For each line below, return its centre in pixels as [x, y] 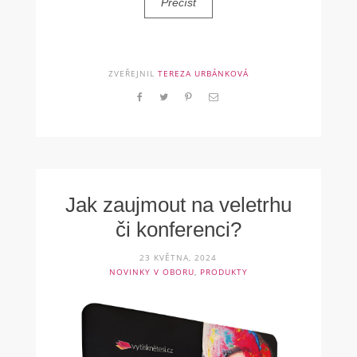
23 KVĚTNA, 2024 [178, 257]
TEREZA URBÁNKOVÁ [203, 73]
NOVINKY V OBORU [151, 271]
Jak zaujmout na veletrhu [178, 204]
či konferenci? [178, 229]
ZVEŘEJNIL [133, 73]
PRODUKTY [224, 271]
